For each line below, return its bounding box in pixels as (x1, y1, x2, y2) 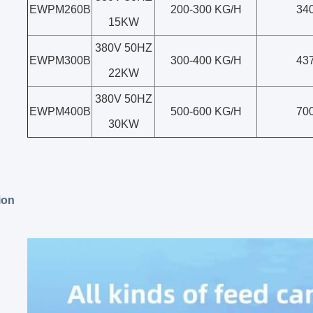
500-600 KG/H (170, 105, 242, 117)
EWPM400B (29, 105, 91, 117)
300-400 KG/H (170, 54, 242, 66)
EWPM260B (29, 3, 91, 15)
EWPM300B (29, 54, 91, 66)
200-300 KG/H (170, 3, 242, 15)
